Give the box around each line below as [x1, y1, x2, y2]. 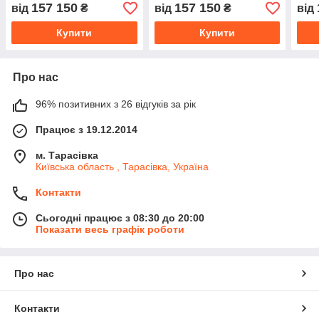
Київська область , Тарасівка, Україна [36, 161, 209, 173]
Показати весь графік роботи [36, 224, 184, 236]
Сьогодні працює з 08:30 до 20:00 [36, 212, 204, 224]
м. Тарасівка [36, 150, 98, 162]
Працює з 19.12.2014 [36, 124, 137, 136]
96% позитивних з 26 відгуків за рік [36, 98, 196, 110]
